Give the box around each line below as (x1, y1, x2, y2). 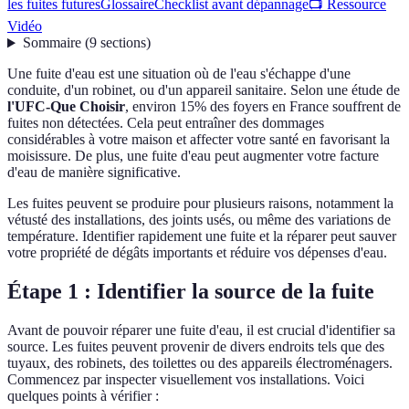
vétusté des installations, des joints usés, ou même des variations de (7, 212, 391, 228)
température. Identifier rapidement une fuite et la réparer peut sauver (7, 228, 396, 245)
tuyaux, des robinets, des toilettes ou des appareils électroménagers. (7, 355, 393, 372)
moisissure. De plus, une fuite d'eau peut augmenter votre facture (7, 148, 379, 164)
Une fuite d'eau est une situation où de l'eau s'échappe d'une (7, 66, 351, 82)
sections (100, 35, 146, 51)
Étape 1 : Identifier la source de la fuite (7, 279, 374, 304)
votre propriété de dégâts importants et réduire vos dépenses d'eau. (7, 245, 387, 261)
